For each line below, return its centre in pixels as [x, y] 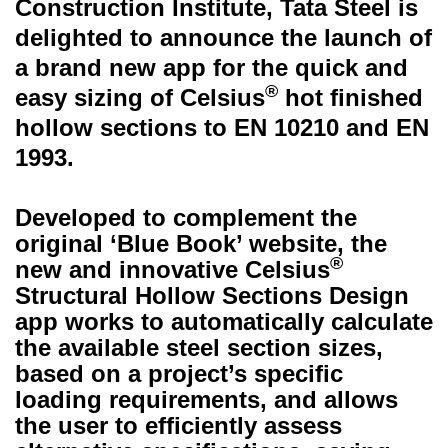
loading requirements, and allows [206, 399]
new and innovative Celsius [172, 269]
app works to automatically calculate [224, 321]
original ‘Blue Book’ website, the [201, 243]
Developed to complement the [186, 217]
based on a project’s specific [179, 373]
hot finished [350, 97]
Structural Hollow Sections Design [212, 295]
